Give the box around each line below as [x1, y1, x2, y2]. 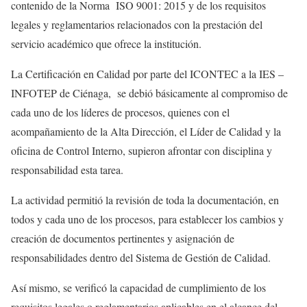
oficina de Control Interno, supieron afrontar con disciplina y [11, 143, 272, 158]
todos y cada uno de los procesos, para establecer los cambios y [11, 212, 284, 227]
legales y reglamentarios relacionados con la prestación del [11, 17, 262, 32]
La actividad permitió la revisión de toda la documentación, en [11, 193, 279, 208]
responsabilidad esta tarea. [11, 162, 123, 177]
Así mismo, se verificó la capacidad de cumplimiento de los [11, 280, 266, 295]
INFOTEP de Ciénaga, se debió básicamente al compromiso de [11, 86, 288, 101]
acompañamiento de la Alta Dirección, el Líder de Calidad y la [11, 124, 281, 139]
